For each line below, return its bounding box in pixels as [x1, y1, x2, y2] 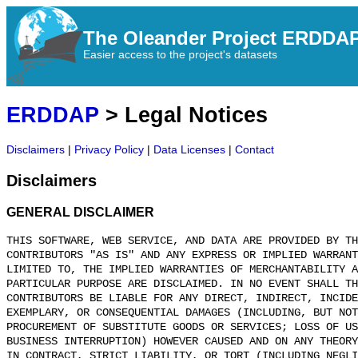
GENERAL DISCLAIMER [6, 205, 154, 220]
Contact [235, 144, 274, 157]
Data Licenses [153, 144, 225, 157]
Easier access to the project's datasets [83, 48, 277, 61]
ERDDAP [6, 102, 99, 128]
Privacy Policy [74, 144, 144, 157]
